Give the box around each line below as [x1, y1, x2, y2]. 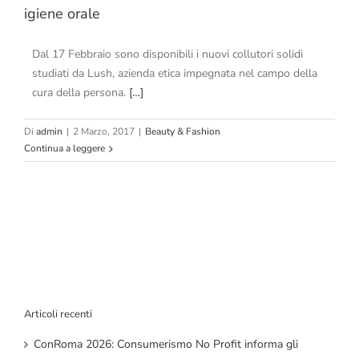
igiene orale [24, 4, 100, 24]
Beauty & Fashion [145, 125, 220, 139]
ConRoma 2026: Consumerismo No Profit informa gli [34, 336, 298, 352]
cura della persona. [32, 85, 129, 101]
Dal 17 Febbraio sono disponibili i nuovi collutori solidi [32, 46, 303, 63]
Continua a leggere [24, 142, 105, 155]
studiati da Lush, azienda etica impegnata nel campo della [32, 66, 317, 82]
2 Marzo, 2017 [73, 125, 135, 139]
